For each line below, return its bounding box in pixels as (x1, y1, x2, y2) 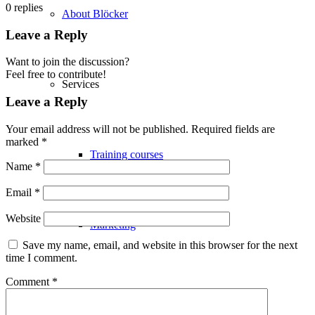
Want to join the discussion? (6, 56, 129, 68)
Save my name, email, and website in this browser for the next (22, 238, 297, 251)
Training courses (90, 148, 163, 160)
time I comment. (6, 251, 77, 264)
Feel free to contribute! (6, 68, 106, 81)
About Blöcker (62, 8, 128, 20)
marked (6, 135, 41, 148)
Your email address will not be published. (6, 122, 188, 135)
